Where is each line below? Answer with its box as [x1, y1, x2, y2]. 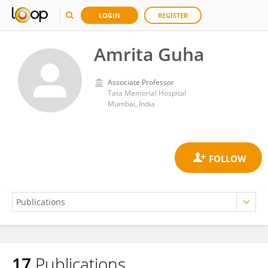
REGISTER [158, 11, 188, 20]
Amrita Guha [94, 42, 204, 66]
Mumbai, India [108, 99, 155, 109]
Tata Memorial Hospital [108, 88, 186, 98]
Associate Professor [108, 77, 174, 87]
